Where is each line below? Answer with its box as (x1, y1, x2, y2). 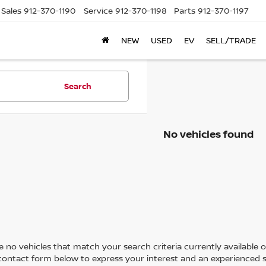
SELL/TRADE (206, 34, 256, 46)
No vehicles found (163, 127, 254, 141)
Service (84, 5, 113, 17)
